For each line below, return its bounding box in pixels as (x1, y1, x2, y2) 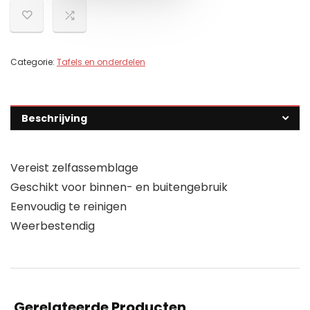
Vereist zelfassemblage (10, 160, 138, 176)
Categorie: (10, 56, 57, 69)
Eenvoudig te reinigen (10, 199, 127, 215)
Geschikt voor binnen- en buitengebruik (10, 179, 228, 196)
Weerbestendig (10, 218, 95, 235)
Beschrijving (21, 111, 87, 126)
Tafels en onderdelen (57, 56, 145, 69)
